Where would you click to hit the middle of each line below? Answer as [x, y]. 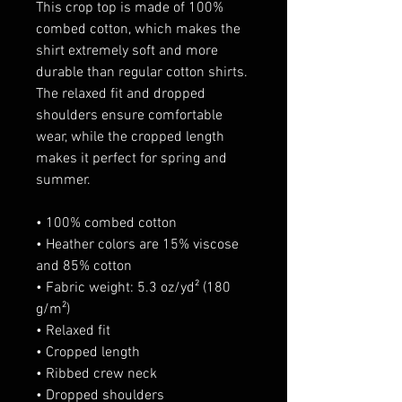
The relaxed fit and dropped [121, 94]
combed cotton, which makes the [138, 29]
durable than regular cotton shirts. [142, 72]
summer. [63, 180]
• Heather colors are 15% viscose [137, 245]
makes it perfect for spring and [131, 158]
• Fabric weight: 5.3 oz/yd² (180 [133, 288]
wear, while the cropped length [130, 137]
